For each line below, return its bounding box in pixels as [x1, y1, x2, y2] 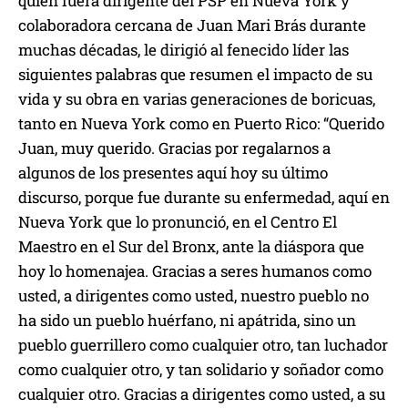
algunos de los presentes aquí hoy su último [18, 161, 328, 183]
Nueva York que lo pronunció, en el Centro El [18, 210, 337, 232]
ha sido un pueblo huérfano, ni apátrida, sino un [18, 309, 356, 331]
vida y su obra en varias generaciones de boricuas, [18, 87, 375, 109]
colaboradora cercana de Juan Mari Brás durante [18, 14, 366, 36]
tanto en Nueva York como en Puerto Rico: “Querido [18, 112, 384, 134]
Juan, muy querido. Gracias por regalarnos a [18, 137, 331, 158]
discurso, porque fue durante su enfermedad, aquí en [18, 186, 390, 208]
